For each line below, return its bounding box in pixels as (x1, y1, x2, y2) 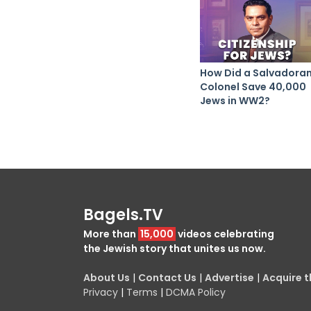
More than (83, 226, 138, 241)
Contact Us (138, 270, 196, 285)
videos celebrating (176, 226, 274, 241)
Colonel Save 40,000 (200, 79, 306, 94)
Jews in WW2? (200, 93, 270, 108)
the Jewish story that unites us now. (83, 241, 266, 255)
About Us (83, 270, 130, 285)
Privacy (83, 285, 118, 299)
